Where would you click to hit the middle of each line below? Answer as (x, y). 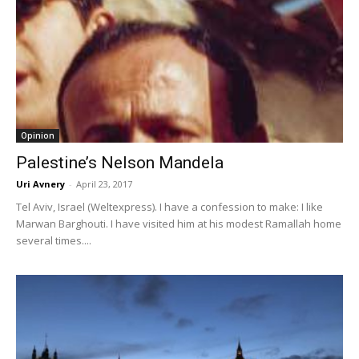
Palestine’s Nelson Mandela (120, 163)
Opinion (38, 136)
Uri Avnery (40, 184)
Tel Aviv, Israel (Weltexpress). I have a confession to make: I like (169, 207)
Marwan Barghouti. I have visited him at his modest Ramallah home (179, 224)
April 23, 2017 (104, 184)
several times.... (54, 241)
